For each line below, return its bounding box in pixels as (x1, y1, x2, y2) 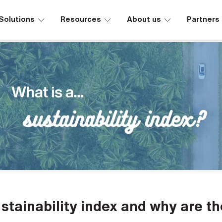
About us (127, 15, 161, 23)
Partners (187, 15, 220, 23)
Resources (60, 15, 101, 23)
